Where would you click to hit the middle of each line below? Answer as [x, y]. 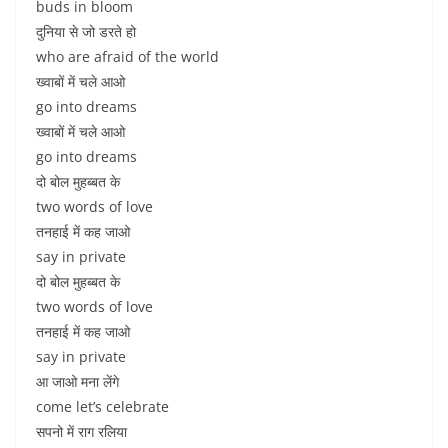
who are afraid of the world [127, 56]
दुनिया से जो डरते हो [86, 31]
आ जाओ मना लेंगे [77, 381]
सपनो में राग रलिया [81, 431]
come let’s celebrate [102, 406]
